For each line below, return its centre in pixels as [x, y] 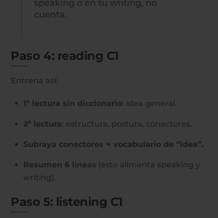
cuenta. [51, 14]
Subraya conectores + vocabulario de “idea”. [113, 144]
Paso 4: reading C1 [65, 55]
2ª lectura [43, 124]
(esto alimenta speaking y [148, 164]
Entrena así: [35, 80]
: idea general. [150, 103]
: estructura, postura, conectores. [127, 124]
